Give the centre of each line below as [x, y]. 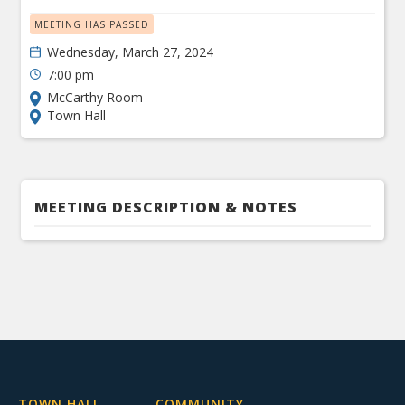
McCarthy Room [95, 97]
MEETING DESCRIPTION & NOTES [166, 207]
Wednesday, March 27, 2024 [131, 52]
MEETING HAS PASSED [92, 24]
